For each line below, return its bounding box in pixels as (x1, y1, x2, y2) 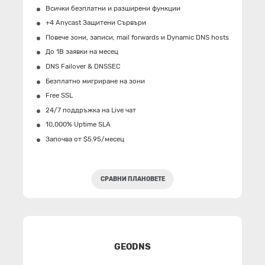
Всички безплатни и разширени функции (45, 4, 180, 12)
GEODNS (114, 241, 151, 253)
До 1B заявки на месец (45, 47, 118, 56)
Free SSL (45, 91, 73, 100)
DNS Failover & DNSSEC (45, 62, 121, 70)
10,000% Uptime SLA (45, 120, 111, 129)
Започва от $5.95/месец (45, 134, 124, 143)
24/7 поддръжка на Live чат (45, 105, 136, 114)
